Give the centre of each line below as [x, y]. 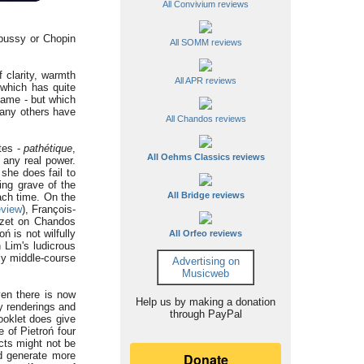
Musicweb [206, 273]
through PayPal [206, 314]
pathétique [48, 148]
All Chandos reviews [206, 119]
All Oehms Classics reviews [206, 157]
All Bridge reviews [206, 195]
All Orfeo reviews [206, 233]
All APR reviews [206, 80]
